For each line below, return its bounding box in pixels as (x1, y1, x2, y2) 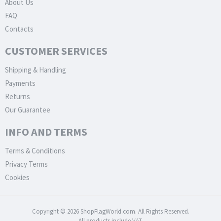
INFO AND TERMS (5, 125, 87, 139)
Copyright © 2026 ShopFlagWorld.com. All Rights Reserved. (32, 207, 189, 216)
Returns (5, 92, 30, 101)
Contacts (5, 24, 34, 34)
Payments (5, 78, 36, 88)
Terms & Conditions (5, 146, 65, 155)
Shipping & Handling (5, 65, 66, 74)
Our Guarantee (5, 105, 50, 114)
